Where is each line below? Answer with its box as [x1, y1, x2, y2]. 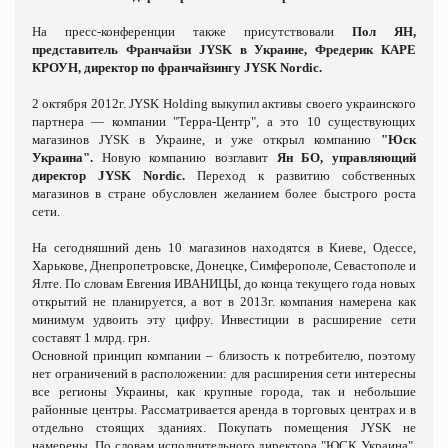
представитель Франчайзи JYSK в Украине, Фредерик [32, 41, 381, 57]
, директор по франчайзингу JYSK [78, 59, 280, 75]
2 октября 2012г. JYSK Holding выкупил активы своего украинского [32, 95, 416, 111]
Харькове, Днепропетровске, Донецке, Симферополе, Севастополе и [32, 257, 416, 273]
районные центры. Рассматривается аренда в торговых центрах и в [32, 401, 416, 417]
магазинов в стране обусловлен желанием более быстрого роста [32, 185, 416, 201]
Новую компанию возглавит [93, 149, 277, 165]
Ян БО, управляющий [276, 149, 417, 165]
